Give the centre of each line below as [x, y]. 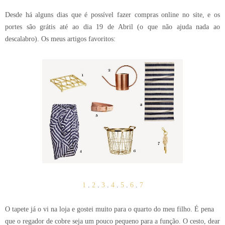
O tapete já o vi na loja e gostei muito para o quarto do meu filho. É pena [109, 209]
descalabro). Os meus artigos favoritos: [60, 39]
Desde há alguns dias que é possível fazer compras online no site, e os [113, 15]
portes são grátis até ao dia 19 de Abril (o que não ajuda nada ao [113, 27]
